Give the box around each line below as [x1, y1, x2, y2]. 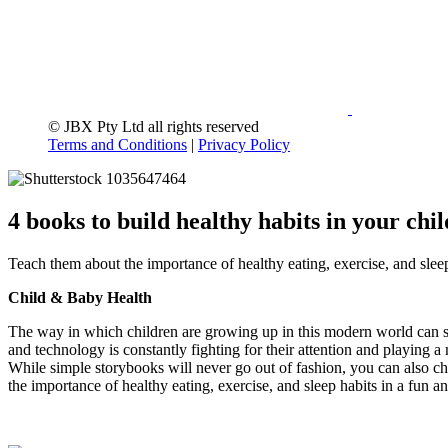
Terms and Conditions [48, 136, 187, 154]
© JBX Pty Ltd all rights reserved [48, 118, 259, 136]
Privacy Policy [198, 136, 290, 154]
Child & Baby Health [8, 289, 152, 307]
